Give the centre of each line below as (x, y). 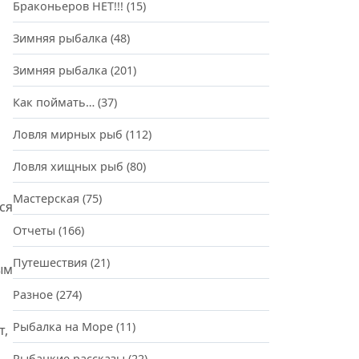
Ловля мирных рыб (68, 134)
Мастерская (46, 198)
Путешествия (50, 262)
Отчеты (34, 230)
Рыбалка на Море (63, 327)
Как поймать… (54, 102)
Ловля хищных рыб (68, 166)
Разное (33, 294)
